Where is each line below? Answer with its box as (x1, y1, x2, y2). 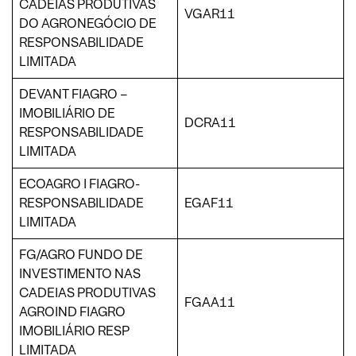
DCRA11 (184, 114, 236, 131)
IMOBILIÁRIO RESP (19, 322, 130, 339)
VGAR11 (184, 5, 235, 22)
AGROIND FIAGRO (19, 303, 126, 320)
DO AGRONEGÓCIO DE (19, 14, 157, 32)
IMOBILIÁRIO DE (19, 104, 115, 122)
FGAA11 (184, 293, 235, 311)
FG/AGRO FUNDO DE (19, 246, 143, 263)
